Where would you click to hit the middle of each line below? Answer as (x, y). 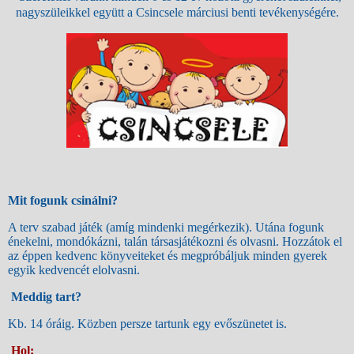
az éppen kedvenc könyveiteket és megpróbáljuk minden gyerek (168, 256)
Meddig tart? (46, 297)
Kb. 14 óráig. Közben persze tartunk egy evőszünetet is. (147, 324)
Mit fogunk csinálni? (63, 200)
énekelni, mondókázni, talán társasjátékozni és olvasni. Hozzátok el (175, 242)
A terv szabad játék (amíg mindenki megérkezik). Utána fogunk (166, 228)
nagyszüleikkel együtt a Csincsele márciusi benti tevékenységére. (177, 13)
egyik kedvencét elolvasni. (74, 270)
